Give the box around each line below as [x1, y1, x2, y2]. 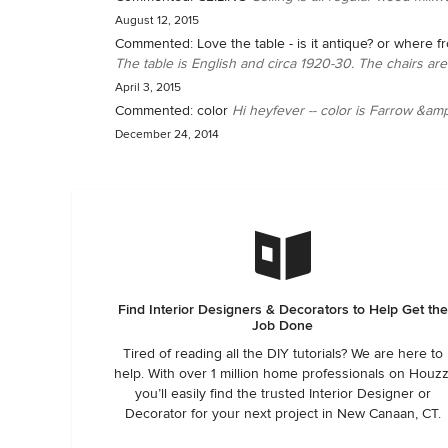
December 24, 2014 [115, 127, 219, 143]
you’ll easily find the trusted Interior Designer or [134, 385, 431, 403]
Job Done [252, 317, 314, 335]
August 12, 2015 [115, 13, 199, 29]
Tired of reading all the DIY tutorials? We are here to [122, 345, 443, 363]
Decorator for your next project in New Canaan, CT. [124, 405, 441, 423]
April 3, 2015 [115, 80, 181, 96]
